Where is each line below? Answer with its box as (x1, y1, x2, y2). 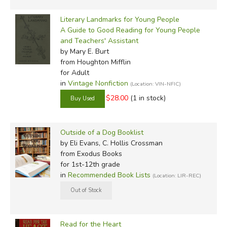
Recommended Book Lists (67, 170, 150, 180)
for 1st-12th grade (60, 159, 120, 169)
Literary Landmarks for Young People (60, 14, 179, 24)
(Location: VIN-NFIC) (130, 80, 181, 88)
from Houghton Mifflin (60, 57, 131, 67)
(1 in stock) (130, 93, 166, 103)
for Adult (60, 67, 89, 78)
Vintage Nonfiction (67, 78, 128, 88)
